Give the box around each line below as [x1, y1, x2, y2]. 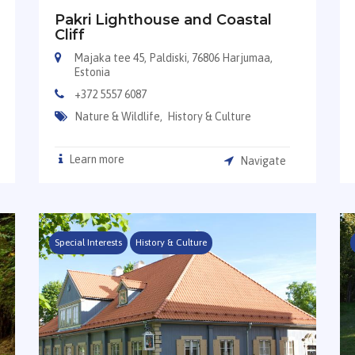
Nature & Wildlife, [74, 110, 165, 124]
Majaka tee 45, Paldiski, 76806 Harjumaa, [74, 52, 273, 65]
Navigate [238, 155, 287, 168]
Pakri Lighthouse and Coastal [54, 11, 272, 29]
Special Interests [54, 236, 122, 248]
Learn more [66, 153, 124, 166]
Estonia [74, 66, 111, 79]
